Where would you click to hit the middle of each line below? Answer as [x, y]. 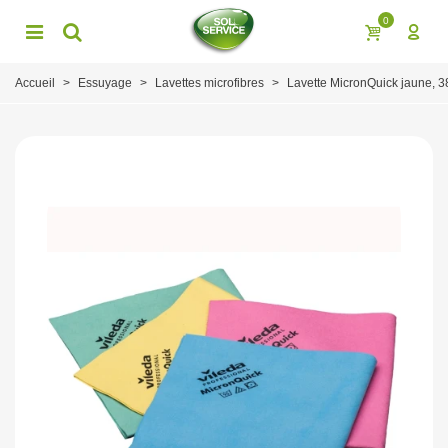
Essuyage [105, 83]
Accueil [35, 83]
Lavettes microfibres [209, 83]
